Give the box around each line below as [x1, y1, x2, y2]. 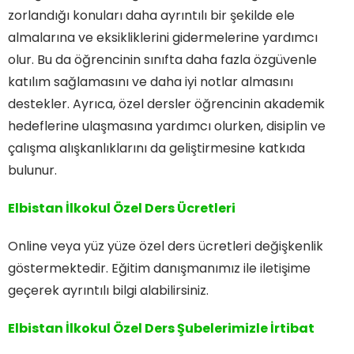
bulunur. [8, 160, 57, 179]
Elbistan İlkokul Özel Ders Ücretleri [8, 198, 235, 217]
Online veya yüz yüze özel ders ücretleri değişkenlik [8, 236, 323, 255]
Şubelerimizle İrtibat [177, 318, 314, 337]
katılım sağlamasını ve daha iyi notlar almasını [8, 72, 293, 91]
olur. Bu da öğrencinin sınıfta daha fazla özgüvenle [8, 50, 317, 69]
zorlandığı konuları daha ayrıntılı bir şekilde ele [8, 6, 295, 24]
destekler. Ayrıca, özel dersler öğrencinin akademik [8, 94, 325, 113]
